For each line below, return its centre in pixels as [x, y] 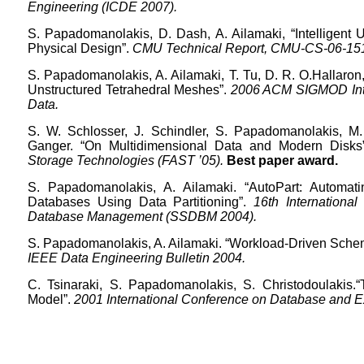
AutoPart [274, 187]
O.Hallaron [331, 75]
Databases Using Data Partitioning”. [141, 202]
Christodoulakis [307, 285]
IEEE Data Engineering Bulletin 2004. [136, 258]
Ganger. [54, 146]
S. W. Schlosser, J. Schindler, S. [131, 131]
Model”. [49, 299]
